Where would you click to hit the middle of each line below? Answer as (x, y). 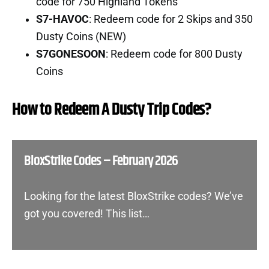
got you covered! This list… (87, 213)
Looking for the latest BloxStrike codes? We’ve (134, 196)
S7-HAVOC (62, 19)
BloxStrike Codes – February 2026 (101, 161)
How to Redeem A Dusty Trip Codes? (112, 110)
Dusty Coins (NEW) (81, 36)
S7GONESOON (71, 54)
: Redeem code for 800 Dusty (174, 54)
